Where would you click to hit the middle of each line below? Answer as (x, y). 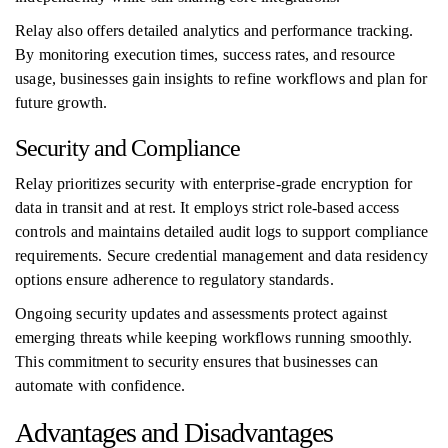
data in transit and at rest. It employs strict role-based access (207, 207)
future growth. (61, 102)
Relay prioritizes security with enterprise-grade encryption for (214, 183)
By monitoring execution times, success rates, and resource (205, 54)
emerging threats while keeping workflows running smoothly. (214, 337)
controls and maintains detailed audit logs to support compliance (222, 231)
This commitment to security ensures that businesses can (196, 361)
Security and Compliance (128, 148)
